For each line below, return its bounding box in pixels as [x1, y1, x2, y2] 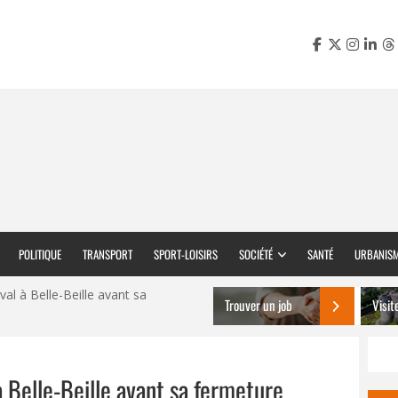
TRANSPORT [83, 245, 132, 263]
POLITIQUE [19, 245, 61, 263]
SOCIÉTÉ [239, 245, 273, 263]
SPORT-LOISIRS [154, 245, 218, 263]
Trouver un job [225, 295, 292, 314]
